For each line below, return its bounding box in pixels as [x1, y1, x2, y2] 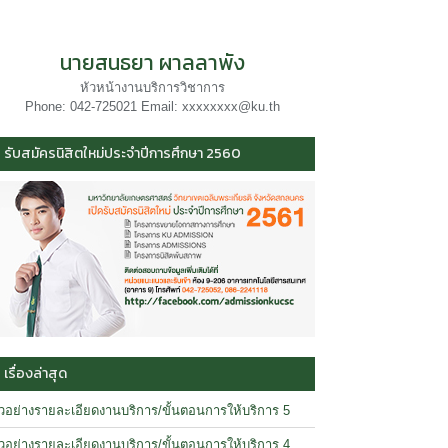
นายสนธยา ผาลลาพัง [60, 47, 245, 78]
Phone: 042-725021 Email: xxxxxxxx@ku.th [25, 99, 280, 114]
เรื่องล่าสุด [4, 363, 67, 384]
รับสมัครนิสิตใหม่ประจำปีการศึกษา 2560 [4, 143, 241, 164]
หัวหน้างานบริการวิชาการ [80, 80, 225, 95]
